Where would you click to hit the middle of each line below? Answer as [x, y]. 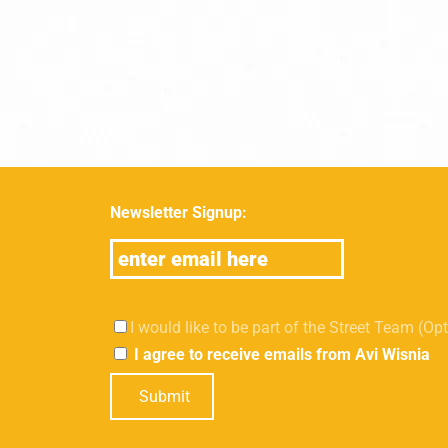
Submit [164, 396]
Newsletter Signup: [178, 213]
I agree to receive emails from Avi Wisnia [279, 355]
